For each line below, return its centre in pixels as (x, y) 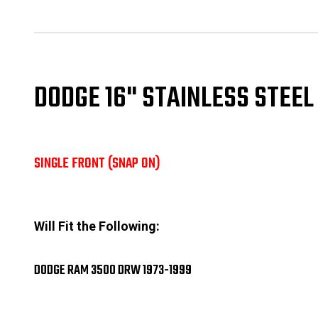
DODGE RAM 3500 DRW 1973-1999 (113, 270)
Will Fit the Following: (97, 226)
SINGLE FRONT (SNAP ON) (97, 163)
